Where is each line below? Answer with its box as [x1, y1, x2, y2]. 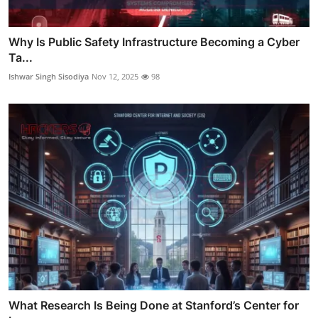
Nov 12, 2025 [92, 71, 138, 82]
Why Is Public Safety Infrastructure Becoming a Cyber [9, 35, 300, 50]
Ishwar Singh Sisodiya [9, 71, 89, 82]
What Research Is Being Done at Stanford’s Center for [9, 297, 299, 312]
